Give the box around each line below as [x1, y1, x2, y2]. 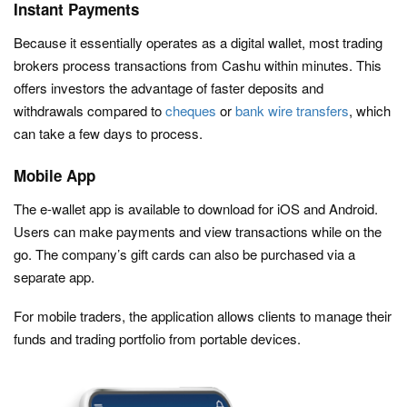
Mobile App [14, 164, 95, 187]
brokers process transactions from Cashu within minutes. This [14, 55, 382, 75]
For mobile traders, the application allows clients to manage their [14, 306, 392, 326]
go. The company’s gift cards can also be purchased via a [14, 244, 355, 264]
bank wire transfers [235, 101, 349, 121]
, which [349, 101, 391, 121]
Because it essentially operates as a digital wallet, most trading [14, 33, 382, 53]
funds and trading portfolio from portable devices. [14, 329, 301, 349]
